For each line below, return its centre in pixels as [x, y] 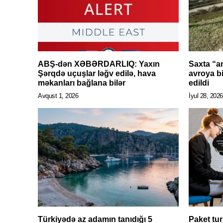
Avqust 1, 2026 [58, 96]
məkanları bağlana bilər [82, 83]
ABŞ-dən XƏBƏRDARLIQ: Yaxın [99, 64]
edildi [199, 83]
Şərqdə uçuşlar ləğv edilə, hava [97, 74]
